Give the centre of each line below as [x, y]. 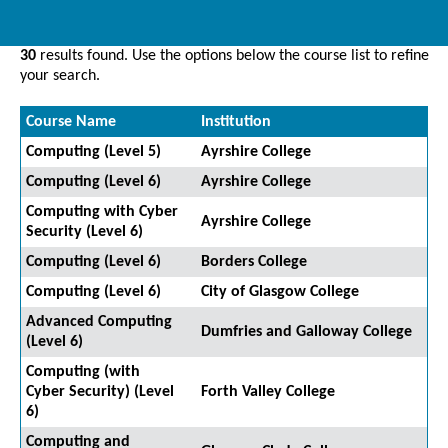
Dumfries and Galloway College [306, 332]
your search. [60, 76]
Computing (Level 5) [93, 152]
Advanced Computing [99, 322]
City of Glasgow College [280, 292]
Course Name [71, 122]
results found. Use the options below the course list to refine [232, 56]
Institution [236, 122]
